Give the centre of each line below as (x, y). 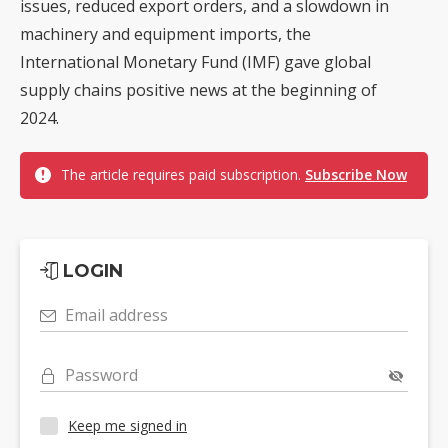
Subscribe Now (356, 174)
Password (101, 374)
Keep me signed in (127, 426)
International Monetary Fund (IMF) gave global (195, 61)
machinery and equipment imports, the (165, 33)
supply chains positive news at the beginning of (198, 89)
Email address (116, 314)
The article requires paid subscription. (183, 174)
